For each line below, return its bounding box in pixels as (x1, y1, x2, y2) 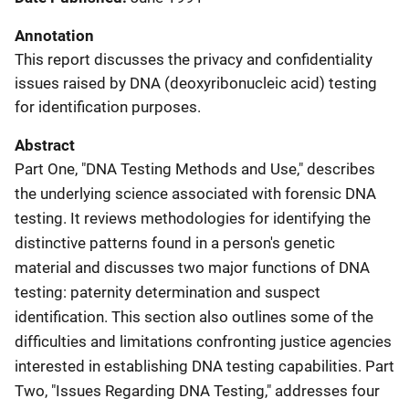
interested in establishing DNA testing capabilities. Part (15, 356, 394, 375)
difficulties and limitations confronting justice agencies (15, 331, 392, 351)
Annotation (15, 26, 94, 45)
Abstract (15, 135, 75, 154)
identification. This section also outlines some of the (15, 307, 373, 326)
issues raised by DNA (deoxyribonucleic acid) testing (15, 73, 377, 92)
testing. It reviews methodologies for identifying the (15, 208, 371, 227)
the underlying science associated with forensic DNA (15, 184, 376, 203)
